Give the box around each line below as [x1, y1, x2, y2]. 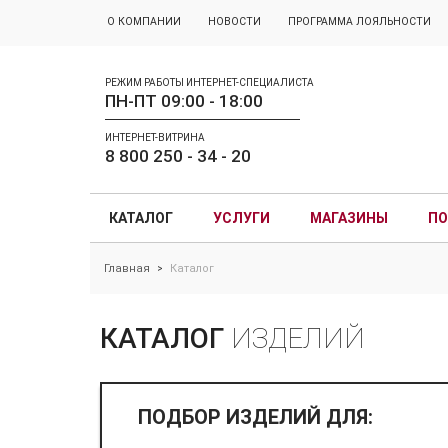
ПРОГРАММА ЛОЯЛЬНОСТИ [287, 15, 431, 28]
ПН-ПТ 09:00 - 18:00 [104, 91, 263, 111]
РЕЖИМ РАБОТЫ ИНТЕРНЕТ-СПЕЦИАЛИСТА [104, 77, 314, 88]
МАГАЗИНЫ [309, 210, 388, 226]
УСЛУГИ [212, 210, 270, 226]
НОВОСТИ [207, 15, 261, 28]
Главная [103, 262, 150, 275]
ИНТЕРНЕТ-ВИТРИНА [104, 132, 205, 143]
